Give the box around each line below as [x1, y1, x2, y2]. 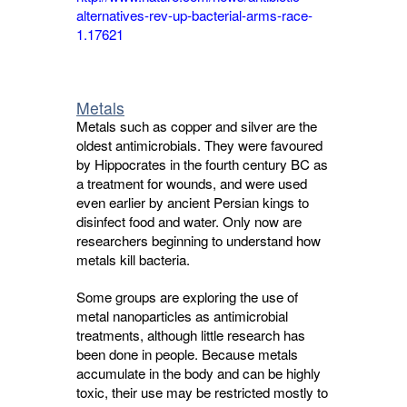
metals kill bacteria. [76, 250, 190, 269]
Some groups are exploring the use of [76, 287, 298, 306]
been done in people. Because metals [76, 344, 298, 363]
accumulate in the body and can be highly [76, 363, 321, 382]
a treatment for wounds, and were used [76, 174, 307, 193]
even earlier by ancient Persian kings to [76, 193, 309, 212]
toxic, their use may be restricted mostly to [76, 382, 328, 402]
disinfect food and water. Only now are [76, 212, 302, 231]
